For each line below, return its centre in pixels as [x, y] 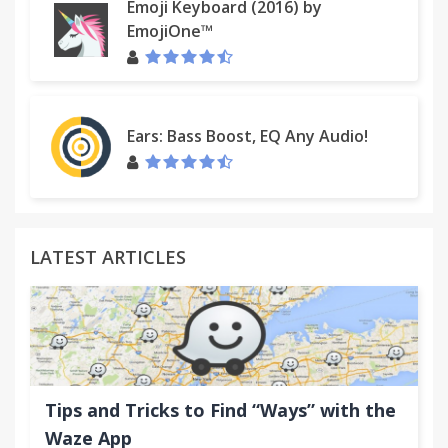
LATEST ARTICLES [108, 257]
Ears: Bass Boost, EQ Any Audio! [247, 135]
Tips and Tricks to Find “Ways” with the [220, 410]
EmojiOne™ [170, 30]
